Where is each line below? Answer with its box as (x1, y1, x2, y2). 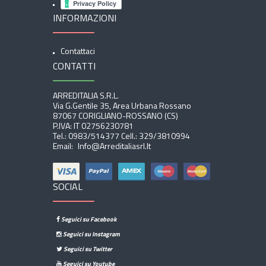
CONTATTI (53, 59, 96, 74)
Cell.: (119, 129, 139, 142)
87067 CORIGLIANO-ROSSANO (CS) (53, 109, 178, 122)
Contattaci (61, 45, 95, 58)
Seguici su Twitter (62, 244, 113, 254)
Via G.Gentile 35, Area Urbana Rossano (53, 99, 191, 112)
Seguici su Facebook (60, 214, 117, 224)
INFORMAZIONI (53, 11, 116, 26)
